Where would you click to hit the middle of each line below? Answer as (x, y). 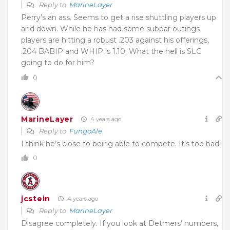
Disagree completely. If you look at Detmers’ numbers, (120, 224)
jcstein (36, 198)
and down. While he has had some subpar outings (110, 29)
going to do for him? (58, 63)
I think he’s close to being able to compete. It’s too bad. (121, 144)
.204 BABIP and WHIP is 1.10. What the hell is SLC (111, 52)
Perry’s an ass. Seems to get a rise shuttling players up (119, 18)
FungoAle (86, 131)
